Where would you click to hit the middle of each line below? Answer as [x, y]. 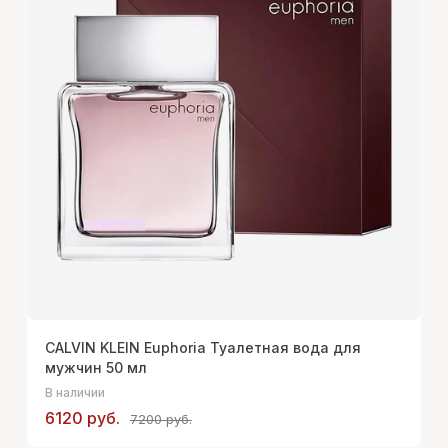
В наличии [74, 393]
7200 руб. [160, 419]
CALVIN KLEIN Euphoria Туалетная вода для [202, 348]
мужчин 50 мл [95, 368]
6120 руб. [82, 418]
